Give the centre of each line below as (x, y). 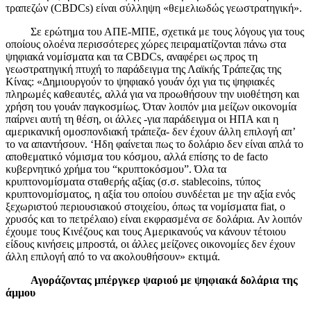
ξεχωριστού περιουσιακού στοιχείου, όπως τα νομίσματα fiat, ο (145, 206)
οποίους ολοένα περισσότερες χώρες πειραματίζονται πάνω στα (146, 44)
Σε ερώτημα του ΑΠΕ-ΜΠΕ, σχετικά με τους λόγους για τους (167, 31)
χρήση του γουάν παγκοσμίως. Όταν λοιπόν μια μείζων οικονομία (151, 106)
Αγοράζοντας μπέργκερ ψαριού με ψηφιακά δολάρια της (164, 280)
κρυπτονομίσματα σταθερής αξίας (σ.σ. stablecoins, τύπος (133, 181)
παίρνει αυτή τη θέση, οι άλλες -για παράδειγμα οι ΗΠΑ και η (142, 119)
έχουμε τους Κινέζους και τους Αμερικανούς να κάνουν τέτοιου (146, 231)
